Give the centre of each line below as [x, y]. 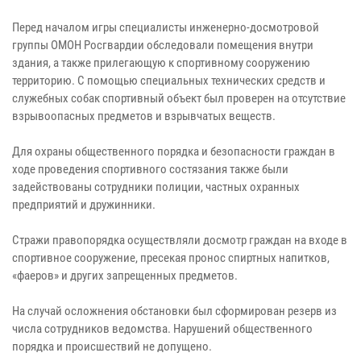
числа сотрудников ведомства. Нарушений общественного [162, 329]
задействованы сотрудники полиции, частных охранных [156, 187]
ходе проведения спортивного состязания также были [150, 170]
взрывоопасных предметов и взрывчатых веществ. [144, 116]
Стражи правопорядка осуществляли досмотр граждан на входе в [180, 241]
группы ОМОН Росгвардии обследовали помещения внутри [163, 46]
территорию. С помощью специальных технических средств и [169, 81]
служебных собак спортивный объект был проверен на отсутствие [179, 99]
